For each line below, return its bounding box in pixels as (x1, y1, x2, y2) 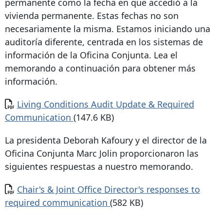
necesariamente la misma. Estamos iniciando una (5, 23, 210, 35)
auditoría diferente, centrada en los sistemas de (5, 36, 203, 48)
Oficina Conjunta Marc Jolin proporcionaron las (5, 147, 199, 160)
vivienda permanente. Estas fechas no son (5, 10, 179, 22)
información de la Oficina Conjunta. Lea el (5, 49, 178, 61)
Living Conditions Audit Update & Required (17, 98, 194, 110)
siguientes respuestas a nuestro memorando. (5, 161, 193, 173)
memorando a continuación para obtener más (5, 62, 196, 74)
